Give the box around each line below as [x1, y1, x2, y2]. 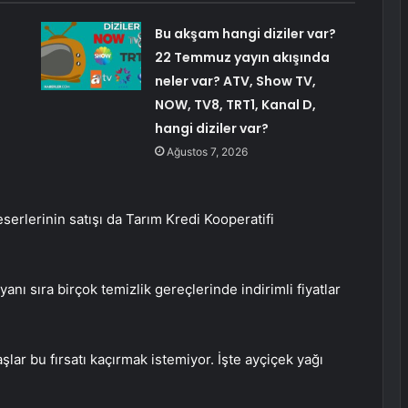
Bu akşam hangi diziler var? [154, 25, 336, 44]
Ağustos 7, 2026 [166, 145, 248, 159]
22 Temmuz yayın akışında [154, 48, 330, 67]
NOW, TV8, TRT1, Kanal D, [154, 96, 316, 115]
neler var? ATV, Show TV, [154, 72, 316, 91]
